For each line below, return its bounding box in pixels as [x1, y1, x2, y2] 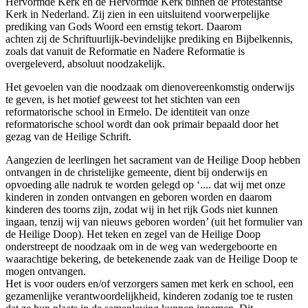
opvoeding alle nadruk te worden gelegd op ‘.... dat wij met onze [5, 179, 285, 191]
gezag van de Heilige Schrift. [5, 131, 131, 143]
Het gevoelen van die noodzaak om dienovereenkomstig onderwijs [5, 81, 294, 93]
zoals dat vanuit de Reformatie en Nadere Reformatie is [5, 45, 245, 58]
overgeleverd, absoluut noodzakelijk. [5, 58, 165, 70]
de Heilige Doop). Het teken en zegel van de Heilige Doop [5, 228, 261, 241]
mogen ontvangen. [5, 265, 86, 278]
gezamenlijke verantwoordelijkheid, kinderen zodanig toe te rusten [5, 290, 293, 302]
